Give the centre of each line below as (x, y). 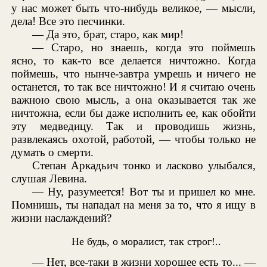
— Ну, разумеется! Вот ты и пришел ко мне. (144, 192)
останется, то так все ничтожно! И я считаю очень (133, 87)
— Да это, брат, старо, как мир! (108, 35)
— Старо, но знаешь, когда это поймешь (144, 48)
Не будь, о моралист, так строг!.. (147, 241)
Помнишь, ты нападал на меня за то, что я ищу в (133, 205)
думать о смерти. (53, 153)
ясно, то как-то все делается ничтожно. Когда (133, 61)
